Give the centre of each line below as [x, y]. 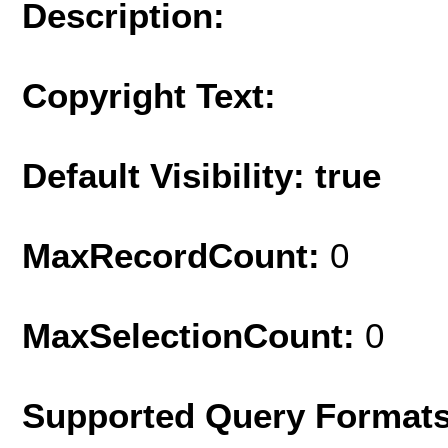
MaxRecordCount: [176, 255]
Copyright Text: [149, 95]
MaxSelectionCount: [193, 335]
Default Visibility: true [201, 175]
